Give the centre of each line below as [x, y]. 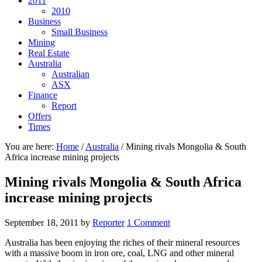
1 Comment [149, 222]
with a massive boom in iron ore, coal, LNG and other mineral [119, 253]
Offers [40, 116]
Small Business [80, 32]
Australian [70, 74]
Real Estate [49, 53]
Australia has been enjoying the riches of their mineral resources [122, 242]
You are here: [30, 146]
